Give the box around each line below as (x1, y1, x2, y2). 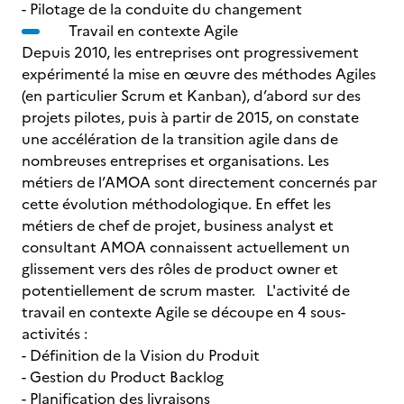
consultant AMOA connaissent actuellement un (22, 236, 350, 258)
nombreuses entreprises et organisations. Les (22, 150, 329, 171)
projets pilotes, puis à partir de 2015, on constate (22, 106, 359, 128)
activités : (22, 323, 120, 344)
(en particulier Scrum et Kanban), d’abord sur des (22, 85, 361, 106)
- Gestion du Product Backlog (22, 366, 256, 388)
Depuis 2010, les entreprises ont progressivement (22, 41, 359, 63)
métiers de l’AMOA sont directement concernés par (22, 171, 377, 193)
